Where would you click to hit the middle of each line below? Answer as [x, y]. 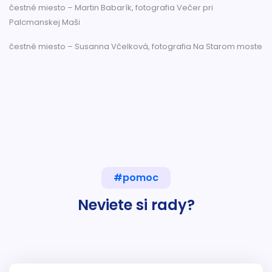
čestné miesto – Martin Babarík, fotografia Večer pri [111, 7]
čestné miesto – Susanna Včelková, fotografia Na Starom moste [136, 46]
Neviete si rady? [136, 205]
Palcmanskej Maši [45, 22]
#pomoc [136, 177]
